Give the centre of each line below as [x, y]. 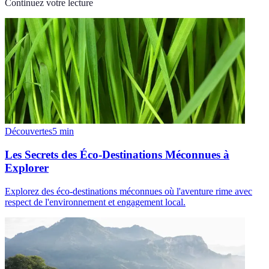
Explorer [27, 168]
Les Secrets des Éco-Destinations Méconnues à [117, 155]
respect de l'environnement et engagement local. [95, 202]
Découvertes [29, 131]
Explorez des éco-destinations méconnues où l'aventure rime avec [128, 191]
